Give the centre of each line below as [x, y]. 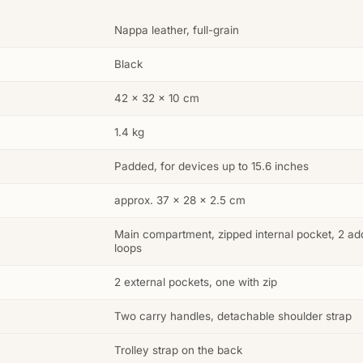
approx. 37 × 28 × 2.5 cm [180, 201]
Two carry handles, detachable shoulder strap [233, 316]
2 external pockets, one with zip [196, 282]
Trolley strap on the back [178, 350]
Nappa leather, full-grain [177, 30]
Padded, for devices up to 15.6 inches [211, 167]
